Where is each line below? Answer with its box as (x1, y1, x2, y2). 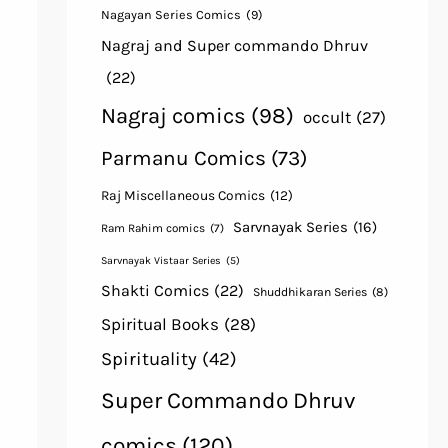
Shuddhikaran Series (252, 285, 367, 300)
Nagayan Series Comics (100, 7, 241, 23)
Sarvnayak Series (232, 218, 348, 237)
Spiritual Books (100, 314, 219, 335)
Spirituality (100, 348, 197, 371)
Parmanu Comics (100, 146, 266, 171)
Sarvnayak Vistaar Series (100, 254, 221, 268)
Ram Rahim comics (100, 221, 205, 236)
